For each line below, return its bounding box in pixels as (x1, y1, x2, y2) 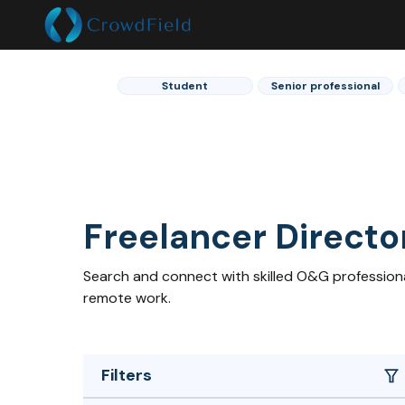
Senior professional (270, 78, 380, 93)
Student (162, 78, 208, 93)
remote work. (83, 287, 171, 307)
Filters (101, 363, 152, 386)
